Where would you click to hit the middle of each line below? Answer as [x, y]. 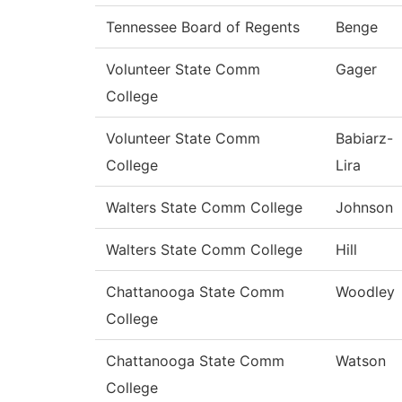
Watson [361, 361]
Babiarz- [364, 139]
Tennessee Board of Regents [203, 27]
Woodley [365, 292]
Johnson [364, 208]
